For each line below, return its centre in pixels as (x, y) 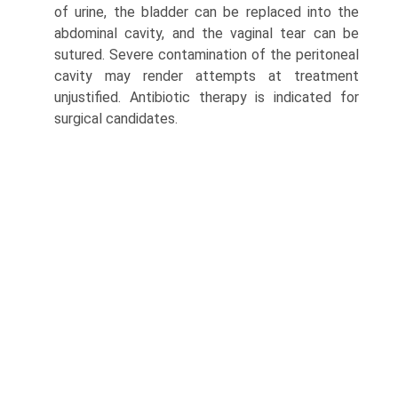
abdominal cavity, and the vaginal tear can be (207, 34)
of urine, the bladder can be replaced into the (207, 12)
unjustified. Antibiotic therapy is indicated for (207, 98)
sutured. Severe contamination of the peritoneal (207, 55)
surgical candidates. (116, 119)
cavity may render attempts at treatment (207, 76)
